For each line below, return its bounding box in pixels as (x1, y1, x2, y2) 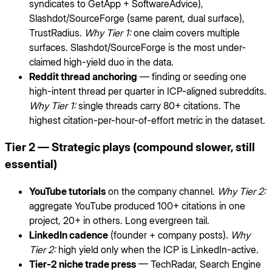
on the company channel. (106, 185, 217, 198)
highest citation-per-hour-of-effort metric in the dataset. (29, 114, 265, 126)
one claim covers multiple (131, 27, 240, 39)
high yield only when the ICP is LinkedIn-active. (56, 243, 259, 256)
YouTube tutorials (29, 185, 106, 198)
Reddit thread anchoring (29, 70, 137, 83)
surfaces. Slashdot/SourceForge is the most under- (29, 41, 246, 53)
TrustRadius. (29, 27, 84, 39)
